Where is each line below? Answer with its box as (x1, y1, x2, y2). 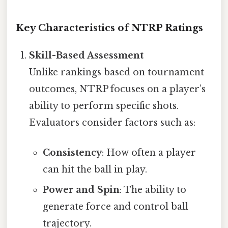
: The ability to (119, 184, 186, 196)
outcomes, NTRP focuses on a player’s (29, 83, 206, 95)
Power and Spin (42, 184, 120, 196)
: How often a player (101, 147, 196, 159)
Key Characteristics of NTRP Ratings (16, 21, 203, 34)
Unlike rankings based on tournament (29, 66, 205, 78)
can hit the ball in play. (42, 164, 147, 176)
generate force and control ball (42, 201, 188, 213)
